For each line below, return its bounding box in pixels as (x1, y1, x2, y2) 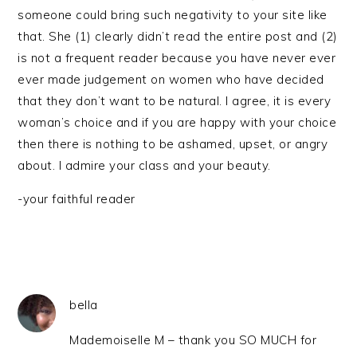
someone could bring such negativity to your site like (18, 7, 328, 22)
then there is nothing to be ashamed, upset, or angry (18, 136, 328, 151)
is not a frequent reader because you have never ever (18, 50, 336, 65)
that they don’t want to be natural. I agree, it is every (18, 93, 331, 108)
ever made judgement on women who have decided (18, 72, 324, 87)
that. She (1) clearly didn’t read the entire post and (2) (18, 29, 338, 44)
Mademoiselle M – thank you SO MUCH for (69, 332, 317, 347)
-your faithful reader (18, 191, 135, 206)
